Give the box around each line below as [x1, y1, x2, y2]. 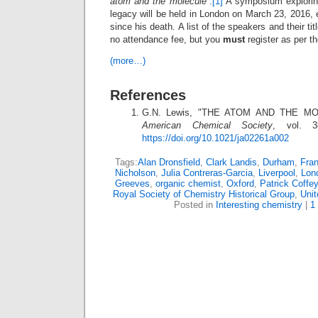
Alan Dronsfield [137, 157, 200, 168]
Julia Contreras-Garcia [160, 168, 253, 178]
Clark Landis [205, 157, 257, 168]
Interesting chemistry [216, 199, 302, 210]
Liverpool [258, 168, 295, 178]
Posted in [174, 199, 216, 210]
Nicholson [114, 168, 155, 178]
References [110, 87, 186, 103]
